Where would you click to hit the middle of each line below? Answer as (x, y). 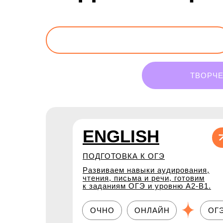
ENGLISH (121, 136)
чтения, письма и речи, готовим (144, 178)
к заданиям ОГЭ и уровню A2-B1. (147, 186)
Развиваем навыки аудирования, (146, 170)
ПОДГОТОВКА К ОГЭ (124, 156)
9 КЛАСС (138, 40)
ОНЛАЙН (152, 210)
